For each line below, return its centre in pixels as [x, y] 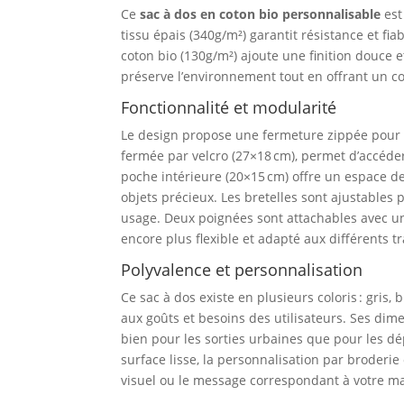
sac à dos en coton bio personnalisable [261, 14]
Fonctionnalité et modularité [229, 108]
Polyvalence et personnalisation [242, 270]
